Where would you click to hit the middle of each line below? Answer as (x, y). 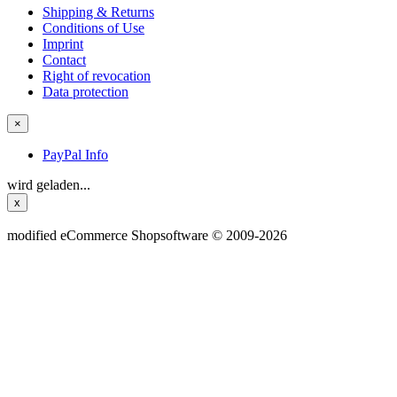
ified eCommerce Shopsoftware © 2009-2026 (160, 236)
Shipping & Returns (98, 12)
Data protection (86, 91)
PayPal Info (75, 154)
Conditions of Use (93, 27)
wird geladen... (49, 184)
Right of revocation (97, 75)
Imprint (63, 43)
